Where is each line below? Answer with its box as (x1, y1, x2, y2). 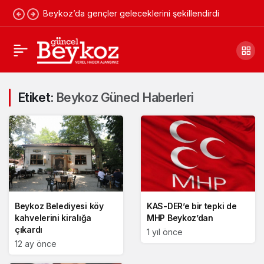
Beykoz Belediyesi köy (15, 201, 104, 212)
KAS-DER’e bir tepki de (147, 201, 237, 212)
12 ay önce (15, 239, 57, 249)
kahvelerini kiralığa (15, 213, 91, 223)
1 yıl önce (147, 227, 183, 237)
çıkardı (15, 225, 42, 235)
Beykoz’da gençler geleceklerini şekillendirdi (43, 8, 219, 18)
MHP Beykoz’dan (147, 213, 213, 223)
